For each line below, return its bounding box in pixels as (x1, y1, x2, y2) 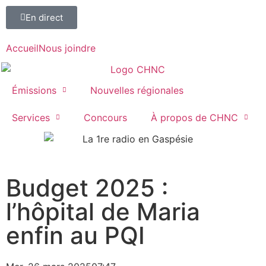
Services (12, 111, 50, 123)
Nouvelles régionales (90, 84, 183, 96)
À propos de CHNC (151, 111, 238, 123)
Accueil (6, 42, 39, 54)
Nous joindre (39, 42, 96, 54)
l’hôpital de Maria (6, 197, 200, 227)
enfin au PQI (6, 221, 145, 251)
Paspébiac (18, 196, 55, 206)
